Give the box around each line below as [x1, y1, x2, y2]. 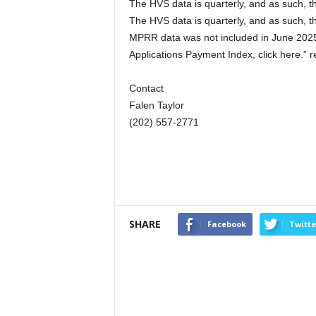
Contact [128, 83, 164, 94]
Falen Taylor [128, 99, 184, 111]
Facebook [207, 219, 246, 229]
